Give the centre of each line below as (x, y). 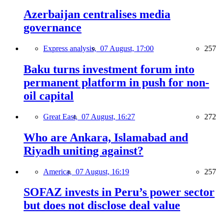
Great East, (62, 116)
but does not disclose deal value (102, 206)
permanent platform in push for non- (116, 82)
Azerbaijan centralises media (97, 14)
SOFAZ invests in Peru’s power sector (119, 192)
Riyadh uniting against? (83, 151)
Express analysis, (72, 48)
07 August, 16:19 (102, 171)
